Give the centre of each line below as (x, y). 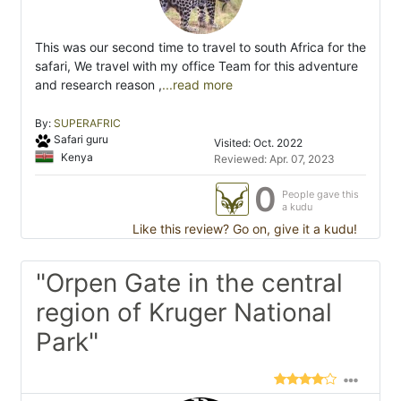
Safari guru (81, 140)
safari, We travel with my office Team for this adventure (196, 66)
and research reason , (98, 85)
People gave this (320, 195)
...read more (197, 85)
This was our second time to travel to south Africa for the (200, 47)
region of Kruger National (184, 313)
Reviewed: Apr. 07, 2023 (274, 159)
